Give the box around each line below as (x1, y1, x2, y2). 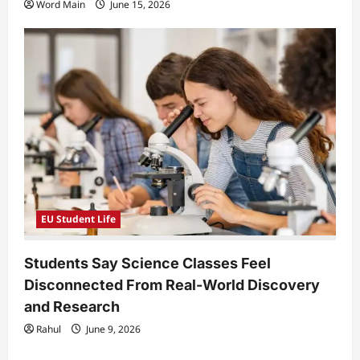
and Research (24, 298, 120, 316)
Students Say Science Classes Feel (24, 255, 271, 272)
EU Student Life (41, 212, 116, 227)
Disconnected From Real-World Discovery (24, 276, 320, 294)
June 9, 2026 (84, 322, 141, 337)
